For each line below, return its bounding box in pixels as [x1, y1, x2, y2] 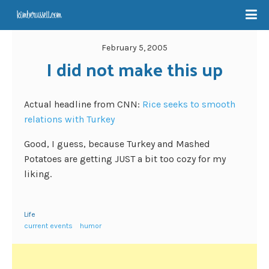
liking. [24, 168, 52, 180]
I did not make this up [46, 52, 223, 85]
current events [24, 222, 73, 230]
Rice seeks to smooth [142, 98, 235, 110]
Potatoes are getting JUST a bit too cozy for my [24, 153, 226, 165]
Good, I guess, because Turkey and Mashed [24, 138, 210, 150]
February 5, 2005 [101, 43, 168, 53]
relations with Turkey [24, 113, 115, 125]
